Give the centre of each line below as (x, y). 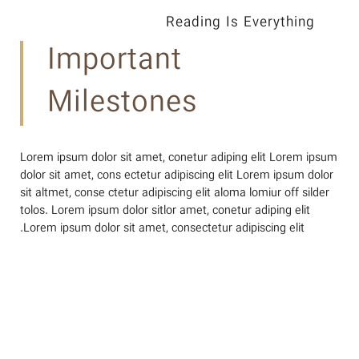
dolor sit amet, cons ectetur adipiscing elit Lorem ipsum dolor (177, 176)
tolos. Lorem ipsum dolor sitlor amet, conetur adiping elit (165, 211)
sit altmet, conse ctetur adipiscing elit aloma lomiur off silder (175, 194)
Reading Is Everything (240, 23)
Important (115, 62)
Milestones (122, 104)
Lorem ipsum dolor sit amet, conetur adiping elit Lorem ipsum (179, 158)
